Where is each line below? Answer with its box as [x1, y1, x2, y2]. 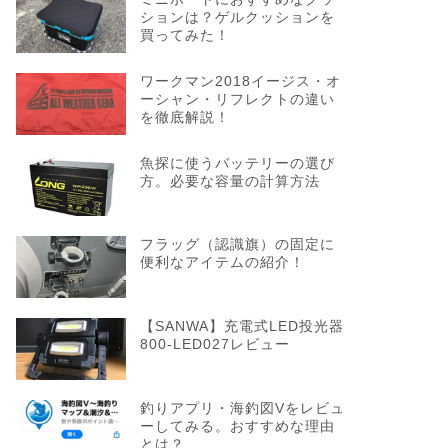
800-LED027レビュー [139, 337, 290, 353]
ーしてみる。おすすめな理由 [139, 419, 335, 435]
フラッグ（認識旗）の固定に [139, 237, 335, 253]
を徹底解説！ [139, 109, 230, 125]
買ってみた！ [139, 27, 230, 43]
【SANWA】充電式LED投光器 [139, 319, 344, 335]
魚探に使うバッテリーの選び [139, 155, 335, 171]
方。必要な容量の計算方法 [139, 173, 320, 189]
